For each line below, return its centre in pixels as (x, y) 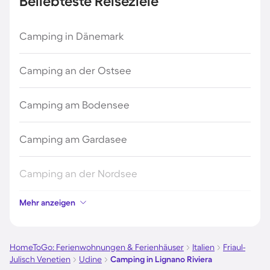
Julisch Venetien (40, 259)
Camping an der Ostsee (75, 70)
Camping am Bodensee (74, 105)
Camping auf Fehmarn (71, 242)
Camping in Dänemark (72, 36)
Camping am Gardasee (73, 139)
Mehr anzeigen (47, 202)
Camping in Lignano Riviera (161, 259)
